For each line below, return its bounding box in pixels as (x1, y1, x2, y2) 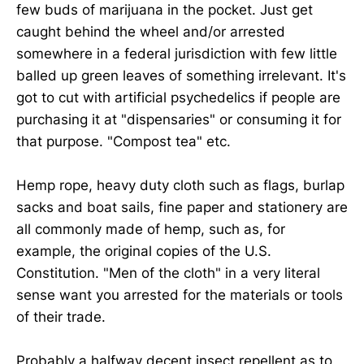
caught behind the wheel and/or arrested (16, 23, 285, 40)
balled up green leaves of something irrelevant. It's (16, 67, 346, 84)
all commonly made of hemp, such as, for (16, 220, 285, 237)
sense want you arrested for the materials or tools (16, 286, 343, 303)
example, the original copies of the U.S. (16, 242, 271, 259)
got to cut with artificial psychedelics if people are (16, 89, 340, 106)
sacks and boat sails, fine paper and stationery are (16, 198, 348, 215)
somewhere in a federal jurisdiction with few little (16, 45, 337, 62)
